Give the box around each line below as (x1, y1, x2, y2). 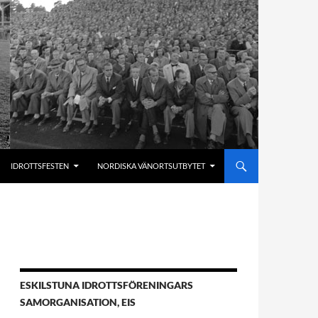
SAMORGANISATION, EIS (20, 296, 136, 308)
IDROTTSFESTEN (11, 161, 69, 170)
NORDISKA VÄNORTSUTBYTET (97, 161, 205, 170)
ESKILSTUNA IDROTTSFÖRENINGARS (20, 279, 193, 291)
